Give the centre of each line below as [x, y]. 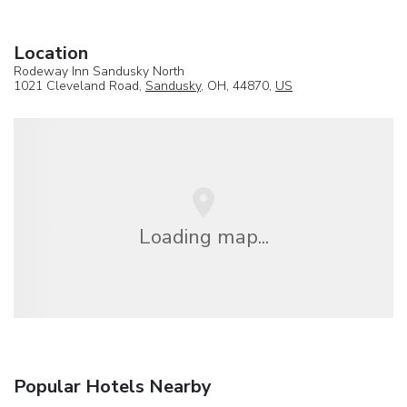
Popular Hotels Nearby [113, 387]
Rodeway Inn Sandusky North [99, 71]
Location [51, 53]
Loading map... [203, 236]
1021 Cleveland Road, [79, 85]
